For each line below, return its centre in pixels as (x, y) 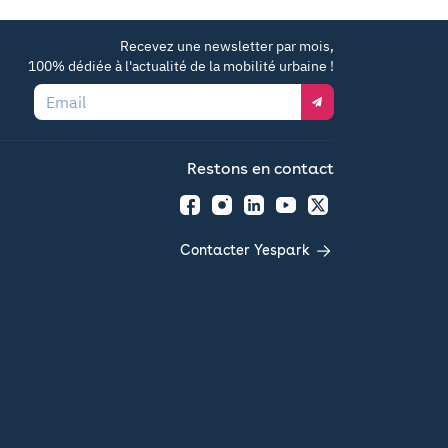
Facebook (207, 213)
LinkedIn (269, 213)
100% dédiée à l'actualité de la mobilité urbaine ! (181, 66)
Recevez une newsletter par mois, (227, 46)
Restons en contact (260, 168)
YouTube (299, 213)
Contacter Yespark (247, 250)
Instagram (241, 213)
